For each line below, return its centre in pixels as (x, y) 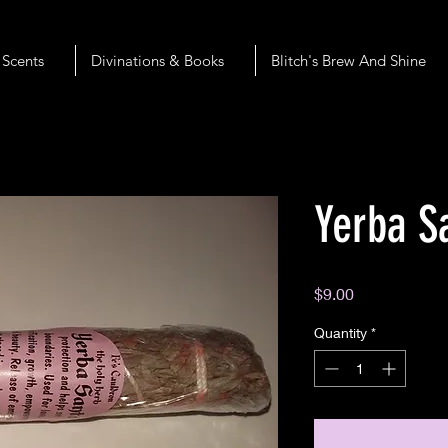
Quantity (340, 332)
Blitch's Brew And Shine (348, 60)
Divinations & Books (157, 60)
